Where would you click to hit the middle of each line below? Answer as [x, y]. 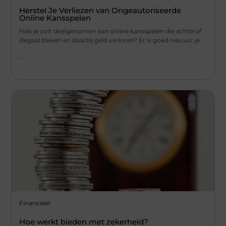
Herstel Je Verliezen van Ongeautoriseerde [100, 10]
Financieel [35, 203]
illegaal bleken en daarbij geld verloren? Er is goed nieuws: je [110, 40]
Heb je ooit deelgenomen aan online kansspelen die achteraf [110, 31]
